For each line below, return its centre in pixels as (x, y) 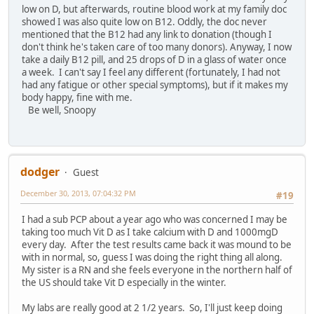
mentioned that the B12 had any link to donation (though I (147, 35)
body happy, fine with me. (77, 98)
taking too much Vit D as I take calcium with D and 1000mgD (151, 232)
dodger (40, 171)
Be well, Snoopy (59, 110)
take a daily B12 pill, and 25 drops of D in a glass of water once (154, 60)
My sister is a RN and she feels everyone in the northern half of (157, 270)
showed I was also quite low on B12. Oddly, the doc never (144, 22)
